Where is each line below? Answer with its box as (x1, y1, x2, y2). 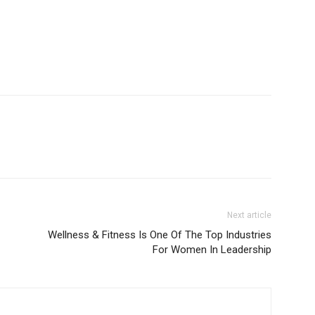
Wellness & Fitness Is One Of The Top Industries (48, 229, 271, 241)
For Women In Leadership (153, 243, 271, 256)
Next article (227, 210, 271, 220)
